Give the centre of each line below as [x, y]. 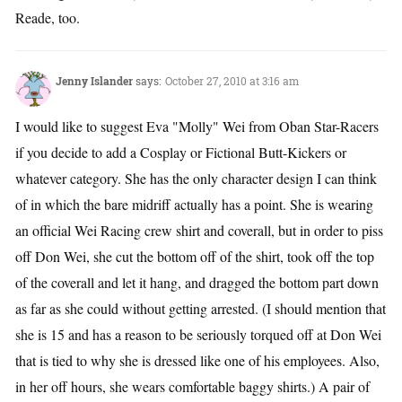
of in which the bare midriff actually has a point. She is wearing [194, 205]
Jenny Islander [94, 81]
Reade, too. [48, 18]
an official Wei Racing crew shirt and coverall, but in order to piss [199, 231]
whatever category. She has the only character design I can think [196, 179]
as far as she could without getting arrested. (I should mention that [201, 309]
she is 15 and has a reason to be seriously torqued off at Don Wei [198, 335]
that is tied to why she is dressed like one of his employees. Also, [197, 361]
